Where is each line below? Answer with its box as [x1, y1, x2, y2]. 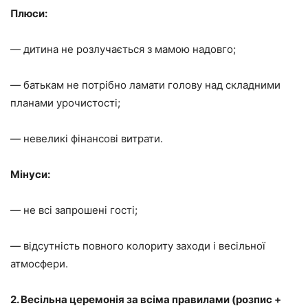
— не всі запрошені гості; [10, 203, 137, 217]
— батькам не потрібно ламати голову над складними [10, 78, 280, 91]
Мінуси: [10, 167, 50, 181]
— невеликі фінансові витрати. [10, 131, 163, 145]
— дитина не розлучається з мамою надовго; [10, 42, 236, 56]
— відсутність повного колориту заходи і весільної [10, 239, 265, 252]
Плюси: [10, 6, 47, 20]
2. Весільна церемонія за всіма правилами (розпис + [10, 292, 281, 306]
